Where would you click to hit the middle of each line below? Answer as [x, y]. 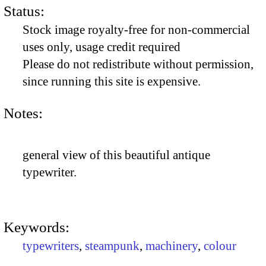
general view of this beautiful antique [116, 155]
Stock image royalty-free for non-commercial [136, 30]
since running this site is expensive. [112, 82]
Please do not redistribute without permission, [138, 64]
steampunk [112, 246]
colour [220, 246]
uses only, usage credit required [102, 47]
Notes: [23, 113]
